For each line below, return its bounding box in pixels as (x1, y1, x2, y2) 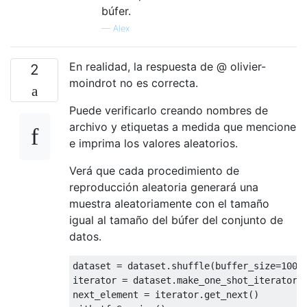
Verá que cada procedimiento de (69, 163, 239, 177)
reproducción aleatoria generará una (69, 180, 258, 194)
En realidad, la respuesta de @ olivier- (69, 59, 266, 73)
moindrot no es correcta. (69, 75, 198, 90)
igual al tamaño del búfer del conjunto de (69, 212, 283, 227)
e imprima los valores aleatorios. (69, 136, 238, 150)
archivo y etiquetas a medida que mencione (69, 119, 296, 134)
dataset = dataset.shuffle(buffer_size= (73, 260, 281, 271)
